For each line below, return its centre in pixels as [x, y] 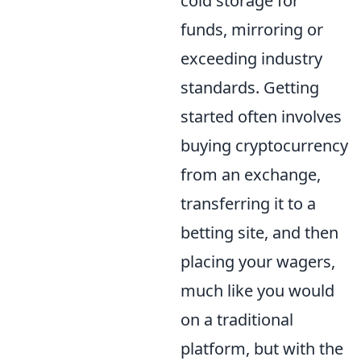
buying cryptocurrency [264, 145]
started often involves [261, 116]
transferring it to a [248, 203]
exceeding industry [251, 58]
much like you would [257, 290]
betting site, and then [259, 232]
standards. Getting [250, 87]
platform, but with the [262, 348]
